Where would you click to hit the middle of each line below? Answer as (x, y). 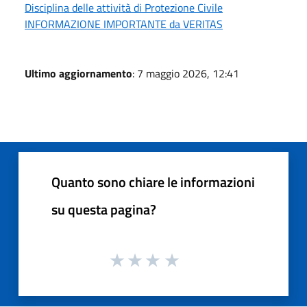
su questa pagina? (104, 209)
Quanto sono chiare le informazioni (153, 182)
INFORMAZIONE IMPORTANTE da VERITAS (124, 24)
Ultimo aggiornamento (78, 73)
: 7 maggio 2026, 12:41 (186, 73)
